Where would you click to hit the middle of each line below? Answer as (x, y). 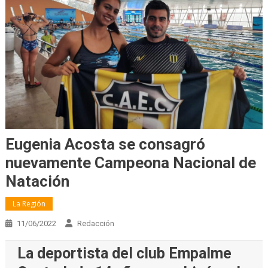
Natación (37, 182)
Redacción (95, 224)
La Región (29, 204)
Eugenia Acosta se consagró (105, 144)
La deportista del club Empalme (124, 254)
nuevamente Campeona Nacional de (130, 163)
